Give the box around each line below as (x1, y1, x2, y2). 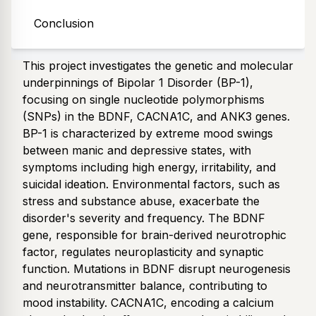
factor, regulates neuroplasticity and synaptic (23, 245, 264, 260)
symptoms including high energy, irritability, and (23, 160, 276, 175)
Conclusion (34, 16, 94, 31)
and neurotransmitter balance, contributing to (23, 279, 267, 293)
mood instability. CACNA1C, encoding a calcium (23, 296, 274, 310)
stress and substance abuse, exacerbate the (23, 194, 260, 209)
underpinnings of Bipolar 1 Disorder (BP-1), (23, 75, 253, 90)
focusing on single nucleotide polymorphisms (23, 92, 265, 107)
